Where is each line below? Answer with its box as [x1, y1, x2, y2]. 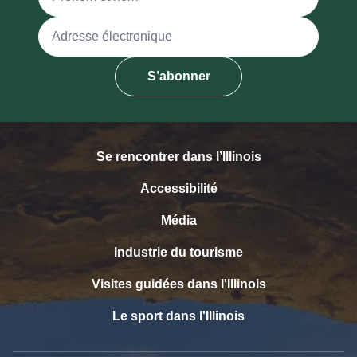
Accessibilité [139, 181, 218, 195]
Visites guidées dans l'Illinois [91, 277, 266, 291]
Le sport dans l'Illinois [112, 308, 245, 323]
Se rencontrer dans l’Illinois [96, 149, 261, 163]
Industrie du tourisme [114, 245, 243, 259]
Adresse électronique [37, 18, 158, 32]
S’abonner [147, 69, 210, 83]
